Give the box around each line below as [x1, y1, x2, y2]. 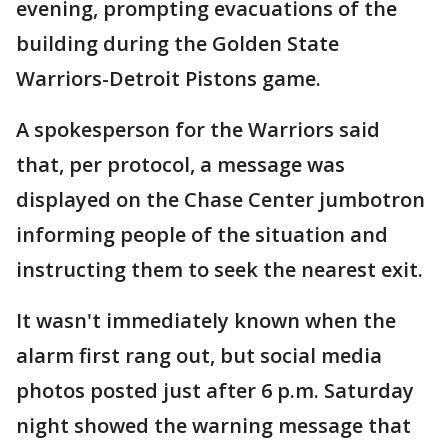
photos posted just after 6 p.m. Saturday [16, 377, 414, 404]
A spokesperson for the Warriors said [16, 116, 380, 143]
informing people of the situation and [16, 221, 388, 248]
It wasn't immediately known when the [16, 307, 396, 334]
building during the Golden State [16, 30, 339, 57]
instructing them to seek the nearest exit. [16, 256, 423, 283]
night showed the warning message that [16, 412, 411, 439]
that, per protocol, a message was [16, 151, 345, 178]
